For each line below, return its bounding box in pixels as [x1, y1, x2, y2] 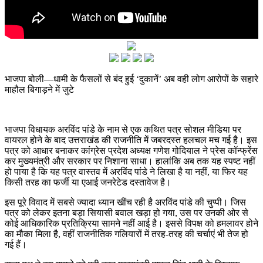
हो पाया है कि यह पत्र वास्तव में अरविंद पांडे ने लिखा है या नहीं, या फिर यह [5, 166, 248, 177]
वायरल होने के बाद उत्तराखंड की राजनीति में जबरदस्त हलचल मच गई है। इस [5, 134, 257, 145]
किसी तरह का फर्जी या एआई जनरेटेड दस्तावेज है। [5, 177, 171, 187]
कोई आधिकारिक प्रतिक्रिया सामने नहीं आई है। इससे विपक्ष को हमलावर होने [5, 218, 258, 228]
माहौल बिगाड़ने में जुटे [5, 84, 74, 95]
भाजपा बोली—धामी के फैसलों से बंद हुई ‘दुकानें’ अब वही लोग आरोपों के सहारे [5, 73, 258, 84]
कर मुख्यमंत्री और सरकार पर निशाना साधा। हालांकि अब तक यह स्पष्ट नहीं [5, 156, 255, 166]
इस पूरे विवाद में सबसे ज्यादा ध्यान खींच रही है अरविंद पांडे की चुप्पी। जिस [5, 197, 246, 207]
